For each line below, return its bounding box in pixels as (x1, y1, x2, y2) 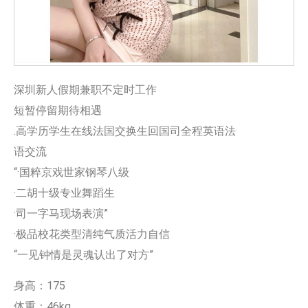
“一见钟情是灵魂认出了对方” (14, 248, 153, 262)
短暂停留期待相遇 (14, 104, 102, 118)
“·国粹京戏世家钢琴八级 (14, 166, 129, 179)
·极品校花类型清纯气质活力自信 (14, 228, 170, 241)
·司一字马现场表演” (14, 207, 108, 221)
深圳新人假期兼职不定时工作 (14, 83, 157, 97)
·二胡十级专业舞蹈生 (14, 186, 115, 200)
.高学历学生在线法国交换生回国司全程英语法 (14, 124, 236, 138)
